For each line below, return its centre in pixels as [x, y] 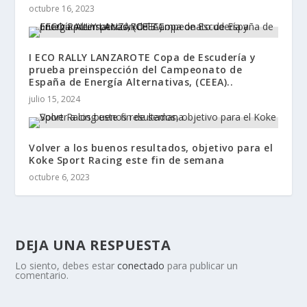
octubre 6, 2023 [60, 177]
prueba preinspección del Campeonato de [136, 70]
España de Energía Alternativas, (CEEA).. [131, 82]
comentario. [42, 275]
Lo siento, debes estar [66, 266]
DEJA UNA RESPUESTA [93, 245]
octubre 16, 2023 [62, 9]
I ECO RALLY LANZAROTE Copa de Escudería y [143, 58]
